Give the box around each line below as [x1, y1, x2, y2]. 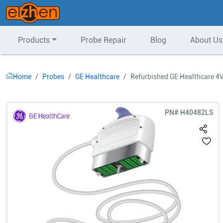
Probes [42, 73, 64, 81]
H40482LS [180, 109, 214, 116]
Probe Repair [80, 35, 126, 45]
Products [18, 35, 50, 45]
